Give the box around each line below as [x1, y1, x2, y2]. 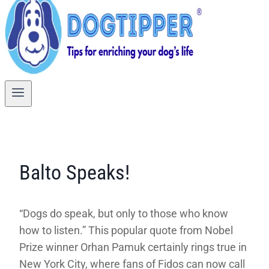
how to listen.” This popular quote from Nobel [19, 223, 233, 237]
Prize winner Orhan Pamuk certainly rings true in [19, 240, 247, 253]
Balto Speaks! [19, 160, 130, 185]
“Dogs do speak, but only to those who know [19, 207, 228, 220]
